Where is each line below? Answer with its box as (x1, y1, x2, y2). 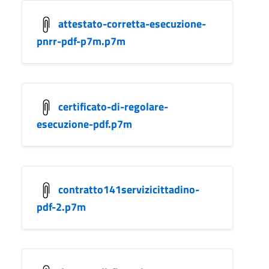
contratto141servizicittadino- (58, 181, 199, 198)
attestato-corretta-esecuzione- (58, 15, 206, 32)
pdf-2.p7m (37, 198, 86, 215)
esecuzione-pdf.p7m (37, 115, 132, 132)
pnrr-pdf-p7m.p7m (37, 32, 125, 49)
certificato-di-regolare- (58, 98, 168, 115)
